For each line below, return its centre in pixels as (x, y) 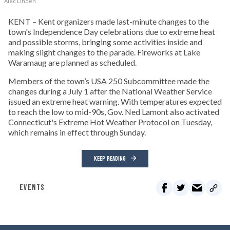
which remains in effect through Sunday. (77, 132)
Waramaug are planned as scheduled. (72, 63)
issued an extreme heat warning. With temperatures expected (115, 102)
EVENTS (32, 188)
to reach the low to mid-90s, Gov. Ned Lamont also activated (114, 112)
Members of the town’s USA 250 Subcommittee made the (109, 81)
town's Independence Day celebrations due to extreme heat (112, 32)
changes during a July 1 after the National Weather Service (110, 91)
